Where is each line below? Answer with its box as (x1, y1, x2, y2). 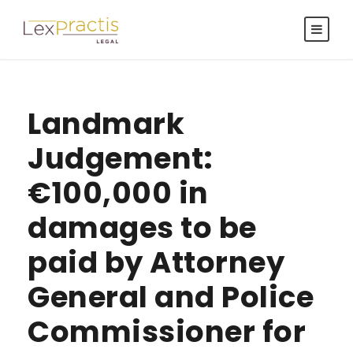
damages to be (28, 207, 257, 248)
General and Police (28, 277, 314, 318)
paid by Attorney (28, 242, 284, 283)
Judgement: (28, 138, 213, 179)
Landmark (28, 103, 184, 144)
